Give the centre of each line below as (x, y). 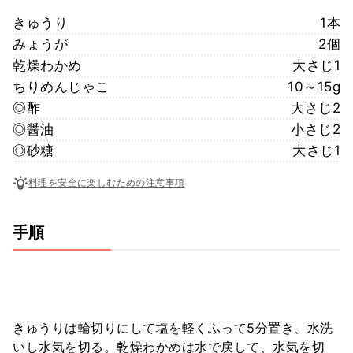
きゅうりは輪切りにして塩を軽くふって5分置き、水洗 (173, 327)
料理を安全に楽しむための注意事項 (107, 183)
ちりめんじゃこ (61, 86)
